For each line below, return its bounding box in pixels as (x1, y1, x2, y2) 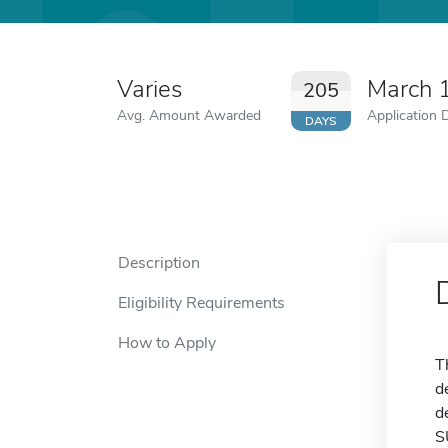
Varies (117, 73, 182, 105)
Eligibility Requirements (118, 292, 285, 314)
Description (118, 252, 200, 274)
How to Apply (118, 332, 216, 354)
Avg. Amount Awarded (117, 105, 261, 125)
